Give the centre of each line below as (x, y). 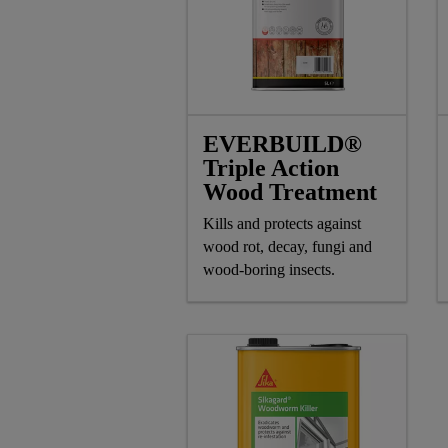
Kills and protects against (282, 223)
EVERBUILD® (282, 143)
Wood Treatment (290, 191)
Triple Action (271, 167)
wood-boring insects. (269, 269)
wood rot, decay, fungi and (287, 246)
